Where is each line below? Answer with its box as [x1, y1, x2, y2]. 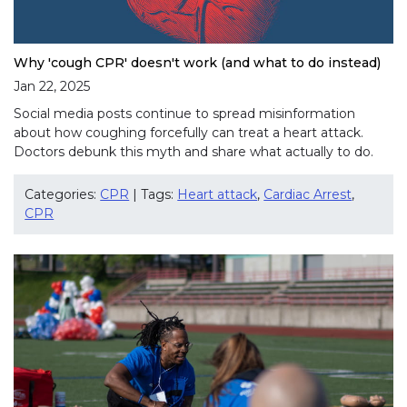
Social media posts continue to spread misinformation [14, 104, 355, 122]
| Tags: [129, 186, 178, 203]
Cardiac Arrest [263, 186, 352, 203]
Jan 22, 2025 [14, 78, 90, 95]
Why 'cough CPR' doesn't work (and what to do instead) [14, 54, 381, 71]
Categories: [25, 186, 101, 203]
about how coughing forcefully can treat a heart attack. [14, 124, 363, 141]
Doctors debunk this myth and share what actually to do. [14, 143, 373, 160]
